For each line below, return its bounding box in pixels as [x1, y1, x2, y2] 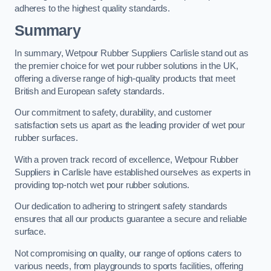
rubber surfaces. [15, 133, 78, 143]
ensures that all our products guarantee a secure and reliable [15, 214, 247, 224]
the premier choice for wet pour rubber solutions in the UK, [15, 60, 238, 71]
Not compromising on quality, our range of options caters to [15, 248, 241, 258]
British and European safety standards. [15, 86, 165, 96]
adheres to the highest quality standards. [15, 3, 171, 13]
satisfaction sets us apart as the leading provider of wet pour [15, 120, 245, 131]
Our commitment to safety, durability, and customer [15, 108, 212, 118]
